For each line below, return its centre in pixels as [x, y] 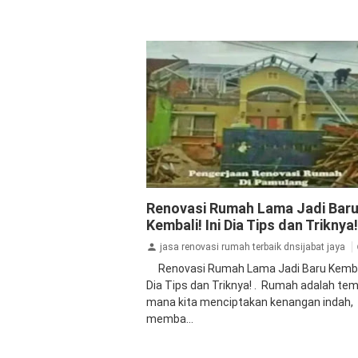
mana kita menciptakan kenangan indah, [250, 302]
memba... [170, 319]
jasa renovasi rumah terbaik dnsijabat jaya [253, 247]
